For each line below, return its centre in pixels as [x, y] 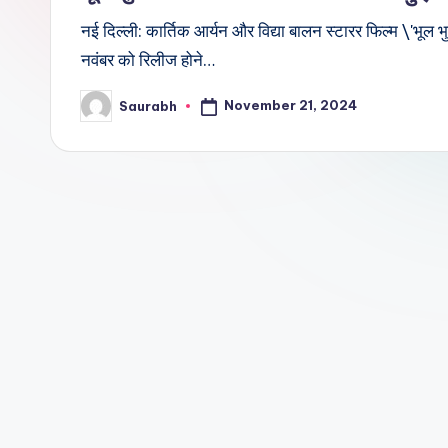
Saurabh [148, 105]
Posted [105, 111]
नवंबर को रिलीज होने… [148, 60]
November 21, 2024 [290, 105]
